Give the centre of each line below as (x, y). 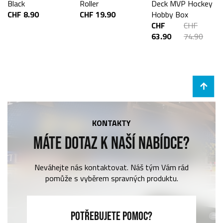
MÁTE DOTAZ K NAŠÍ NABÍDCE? (111, 142)
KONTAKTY (111, 123)
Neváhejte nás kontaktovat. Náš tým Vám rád (111, 167)
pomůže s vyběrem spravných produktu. (111, 178)
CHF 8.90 (23, 14)
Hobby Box (170, 14)
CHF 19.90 (97, 14)
